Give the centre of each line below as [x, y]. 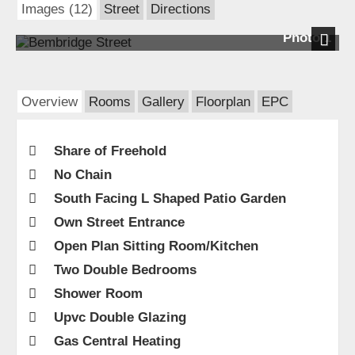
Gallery [163, 101]
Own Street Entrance [119, 222]
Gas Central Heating [117, 341]
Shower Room [98, 293]
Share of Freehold [110, 151]
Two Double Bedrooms [125, 269]
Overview [50, 101]
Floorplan [223, 101]
